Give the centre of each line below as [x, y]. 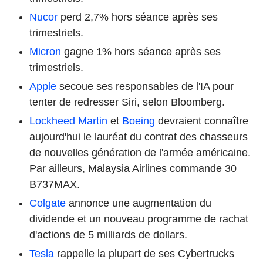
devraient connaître [202, 121]
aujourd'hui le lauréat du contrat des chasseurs [139, 136]
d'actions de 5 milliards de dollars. [108, 235]
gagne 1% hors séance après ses [141, 51]
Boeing [139, 121]
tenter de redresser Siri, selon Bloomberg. [127, 102]
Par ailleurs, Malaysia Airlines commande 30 [133, 168]
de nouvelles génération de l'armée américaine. [140, 152]
